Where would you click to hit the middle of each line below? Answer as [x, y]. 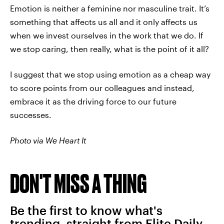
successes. [31, 115]
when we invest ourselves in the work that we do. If [107, 35]
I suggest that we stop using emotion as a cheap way [110, 74]
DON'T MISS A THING [78, 183]
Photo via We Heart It [48, 140]
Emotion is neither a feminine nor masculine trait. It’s [110, 8]
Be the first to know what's [86, 210]
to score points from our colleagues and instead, [102, 88]
